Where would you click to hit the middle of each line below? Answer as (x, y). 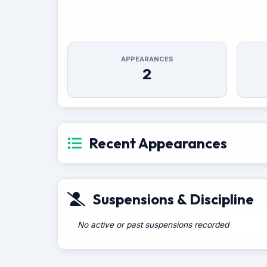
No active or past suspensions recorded (153, 225)
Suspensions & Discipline (173, 199)
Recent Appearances (158, 143)
